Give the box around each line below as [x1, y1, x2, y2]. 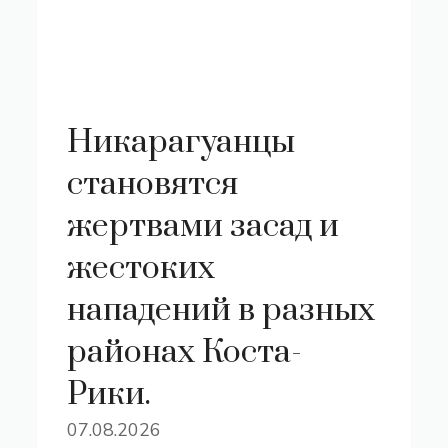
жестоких [67, 248, 216, 289]
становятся [67, 164, 239, 205]
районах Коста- [67, 332, 303, 373]
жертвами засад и [67, 206, 340, 247]
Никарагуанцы [67, 122, 296, 163]
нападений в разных [67, 290, 376, 331]
